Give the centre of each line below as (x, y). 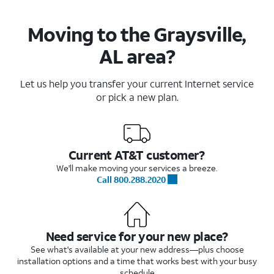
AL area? (137, 56)
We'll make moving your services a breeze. (137, 168)
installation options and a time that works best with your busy (137, 261)
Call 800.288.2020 (131, 179)
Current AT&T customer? (137, 154)
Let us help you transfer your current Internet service (137, 83)
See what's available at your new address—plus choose (137, 249)
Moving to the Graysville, (136, 34)
